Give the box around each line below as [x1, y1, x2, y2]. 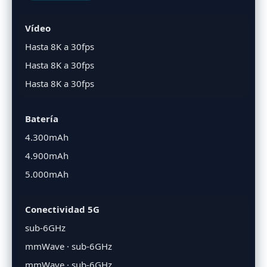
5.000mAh [25, 167, 69, 180]
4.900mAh [25, 149, 69, 162]
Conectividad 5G [25, 203, 100, 215]
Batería [25, 112, 58, 125]
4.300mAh [25, 131, 69, 143]
